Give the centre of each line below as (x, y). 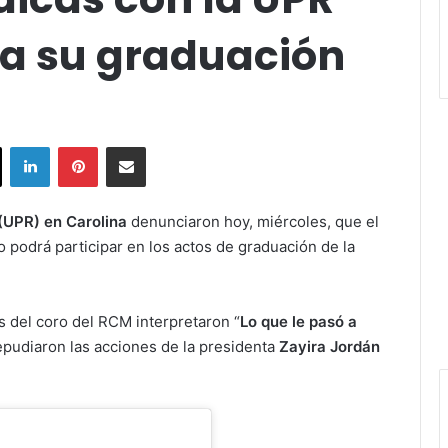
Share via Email (161, 145)
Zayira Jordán (329, 346)
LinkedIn (75, 145)
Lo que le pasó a (298, 321)
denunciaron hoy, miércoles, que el (253, 221)
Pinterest (125, 145)
